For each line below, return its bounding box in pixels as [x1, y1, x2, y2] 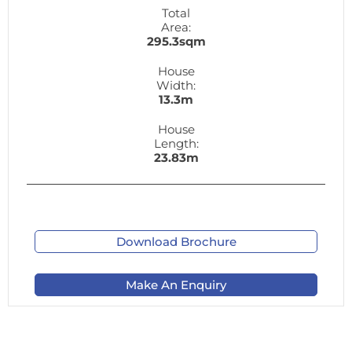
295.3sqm [146, 33, 206, 49]
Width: [156, 77, 196, 93]
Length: [153, 135, 199, 151]
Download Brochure [115, 233, 236, 249]
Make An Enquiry [126, 277, 226, 292]
